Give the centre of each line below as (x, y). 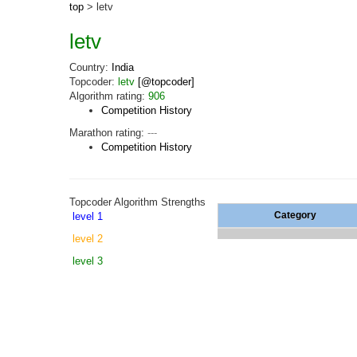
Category (295, 215)
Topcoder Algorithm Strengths (137, 202)
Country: (90, 67)
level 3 (88, 261)
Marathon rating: (108, 133)
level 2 (88, 239)
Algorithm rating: (109, 96)
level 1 (88, 216)
